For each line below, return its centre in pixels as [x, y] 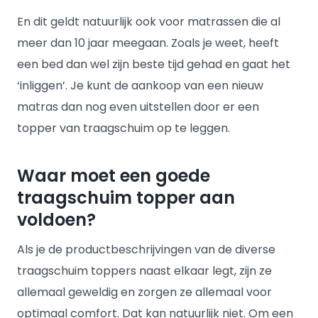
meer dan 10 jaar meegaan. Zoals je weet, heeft [148, 43]
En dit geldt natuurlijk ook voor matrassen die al [149, 22]
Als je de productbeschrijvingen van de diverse [146, 250]
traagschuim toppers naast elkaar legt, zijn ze [144, 271]
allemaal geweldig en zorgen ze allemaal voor [144, 292]
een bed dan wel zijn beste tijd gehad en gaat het [154, 64]
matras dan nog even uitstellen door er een [138, 107]
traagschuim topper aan [126, 198]
